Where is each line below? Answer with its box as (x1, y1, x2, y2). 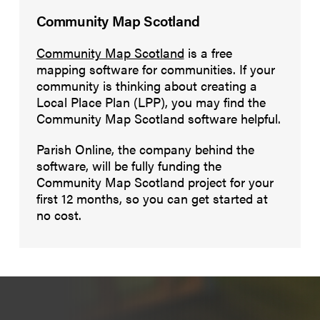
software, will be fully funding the (36, 156, 221, 175)
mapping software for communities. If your (36, 59, 275, 79)
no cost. (36, 205, 81, 224)
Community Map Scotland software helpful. (36, 109, 281, 128)
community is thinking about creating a (36, 76, 257, 95)
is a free (184, 43, 232, 62)
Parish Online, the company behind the (36, 139, 254, 159)
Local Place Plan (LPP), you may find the (36, 92, 266, 111)
